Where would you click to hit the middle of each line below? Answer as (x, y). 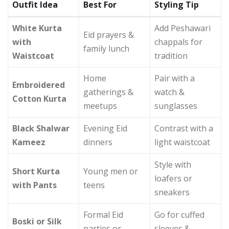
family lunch (106, 48)
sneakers (172, 192)
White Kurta (37, 28)
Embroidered (39, 85)
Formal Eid (103, 214)
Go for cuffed (179, 214)
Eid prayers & (109, 35)
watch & (169, 92)
